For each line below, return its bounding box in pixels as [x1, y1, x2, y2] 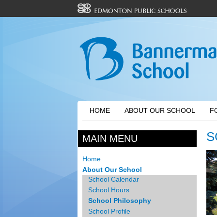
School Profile [88, 207, 130, 215]
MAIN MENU [82, 133, 138, 144]
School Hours [88, 186, 129, 194]
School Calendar [88, 175, 139, 183]
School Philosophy [88, 197, 151, 204]
